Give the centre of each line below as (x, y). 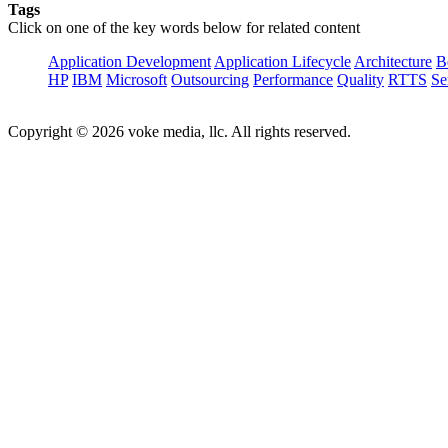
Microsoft (136, 79)
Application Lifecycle (282, 61)
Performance (293, 79)
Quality (360, 79)
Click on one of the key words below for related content (184, 27)
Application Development (129, 61)
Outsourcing (210, 79)
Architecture (393, 61)
